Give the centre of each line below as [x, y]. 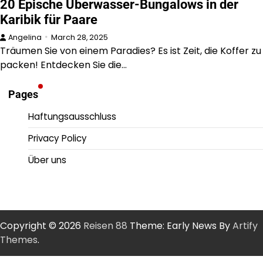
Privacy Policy [58, 138]
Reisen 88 [105, 225]
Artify [245, 225]
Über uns [47, 160]
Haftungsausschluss [72, 116]
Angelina [25, 37]
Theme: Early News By [180, 225]
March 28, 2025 [80, 37]
